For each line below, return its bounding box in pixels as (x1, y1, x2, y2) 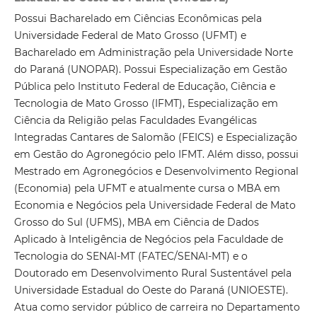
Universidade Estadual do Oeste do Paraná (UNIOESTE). (13, 284, 288, 297)
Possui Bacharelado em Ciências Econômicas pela (13, 12, 262, 25)
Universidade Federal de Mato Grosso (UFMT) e (13, 29, 246, 42)
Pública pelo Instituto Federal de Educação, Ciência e (13, 80, 275, 93)
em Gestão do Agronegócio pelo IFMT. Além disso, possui (13, 148, 299, 161)
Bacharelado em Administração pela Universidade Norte (13, 46, 293, 59)
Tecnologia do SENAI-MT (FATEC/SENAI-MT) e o (13, 250, 248, 263)
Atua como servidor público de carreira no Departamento (13, 301, 300, 314)
